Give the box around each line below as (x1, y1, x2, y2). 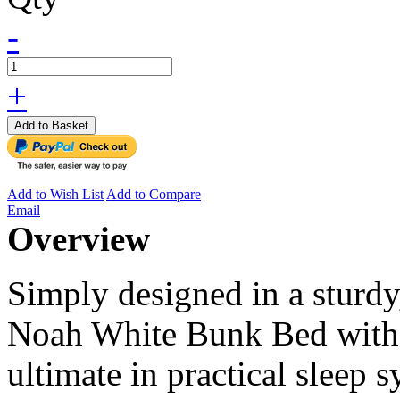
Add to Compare (106, 187, 201, 203)
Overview (7, 220, 150, 259)
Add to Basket (14, 119, 88, 133)
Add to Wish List (7, 187, 104, 203)
